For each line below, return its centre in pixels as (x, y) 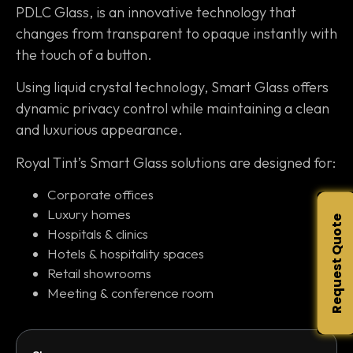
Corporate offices (100, 194)
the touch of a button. (84, 54)
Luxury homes (89, 214)
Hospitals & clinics (98, 233)
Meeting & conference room (130, 292)
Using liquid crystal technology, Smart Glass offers (172, 87)
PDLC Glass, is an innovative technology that (156, 12)
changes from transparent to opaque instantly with (176, 33)
